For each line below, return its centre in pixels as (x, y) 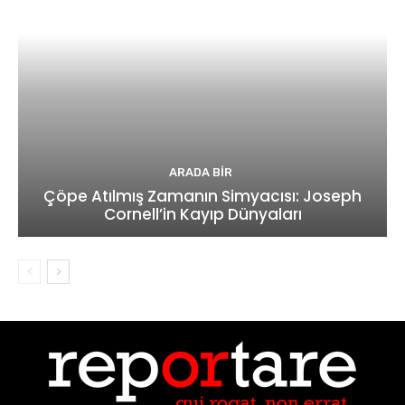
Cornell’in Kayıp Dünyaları (202, 214)
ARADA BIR (200, 172)
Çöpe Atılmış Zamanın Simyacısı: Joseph (202, 196)
